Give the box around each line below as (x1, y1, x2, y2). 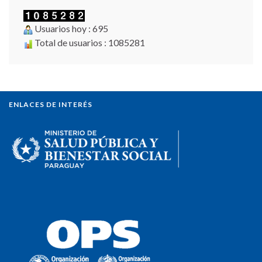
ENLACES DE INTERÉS (9, 100, 92, 109)
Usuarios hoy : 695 (33, 23, 108, 35)
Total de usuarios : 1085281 (33, 37, 145, 49)
